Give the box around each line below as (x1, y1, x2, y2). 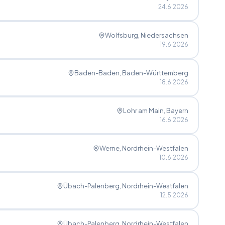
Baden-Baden (74, 68, 120, 77)
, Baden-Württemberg (119, 68, 188, 77)
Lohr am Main (123, 106, 164, 115)
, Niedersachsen (138, 31, 188, 39)
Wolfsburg (104, 31, 138, 39)
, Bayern (163, 106, 188, 115)
